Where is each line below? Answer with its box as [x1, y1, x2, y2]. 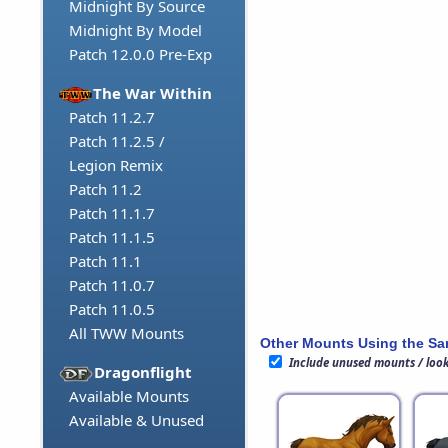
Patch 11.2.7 [69, 107, 155, 128]
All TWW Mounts [69, 323, 184, 344]
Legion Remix [69, 155, 163, 176]
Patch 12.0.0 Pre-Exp [69, 44, 212, 65]
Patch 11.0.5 [69, 299, 155, 320]
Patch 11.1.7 [69, 203, 155, 224]
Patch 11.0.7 [69, 275, 155, 296]
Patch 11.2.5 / [69, 131, 165, 152]
